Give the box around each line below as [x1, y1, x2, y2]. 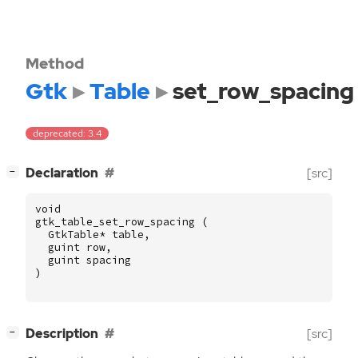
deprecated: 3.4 [33, 127, 102, 141]
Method [26, 53, 84, 74]
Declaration [26, 165, 98, 182]
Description [26, 325, 98, 343]
